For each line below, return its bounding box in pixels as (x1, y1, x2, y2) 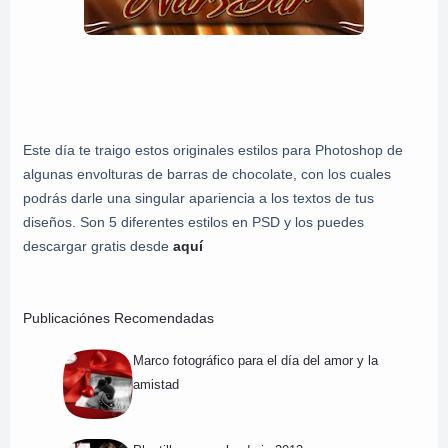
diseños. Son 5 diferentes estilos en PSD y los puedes (23, 213, 364, 230)
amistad (132, 377, 179, 393)
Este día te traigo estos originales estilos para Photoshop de (23, 141, 403, 158)
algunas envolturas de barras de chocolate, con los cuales (23, 165, 391, 182)
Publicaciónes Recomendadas (23, 309, 214, 326)
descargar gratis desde (23, 237, 173, 254)
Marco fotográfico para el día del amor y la (132, 353, 378, 369)
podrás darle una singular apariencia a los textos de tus (23, 189, 374, 206)
